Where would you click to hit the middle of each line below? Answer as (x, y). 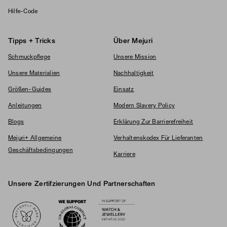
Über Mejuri (133, 42)
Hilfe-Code (23, 12)
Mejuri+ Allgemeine (35, 139)
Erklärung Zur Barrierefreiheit (154, 122)
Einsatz (124, 90)
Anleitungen (25, 106)
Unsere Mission (135, 58)
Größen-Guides (30, 90)
